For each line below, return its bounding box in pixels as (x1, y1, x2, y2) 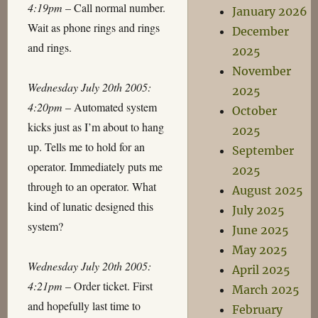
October (232, 104, 278, 118)
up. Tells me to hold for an (27, 139, 145, 154)
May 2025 (232, 243, 288, 257)
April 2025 (232, 263, 291, 277)
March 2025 (232, 283, 300, 297)
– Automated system (62, 99, 157, 114)
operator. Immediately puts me (27, 159, 163, 174)
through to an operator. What (27, 179, 156, 194)
